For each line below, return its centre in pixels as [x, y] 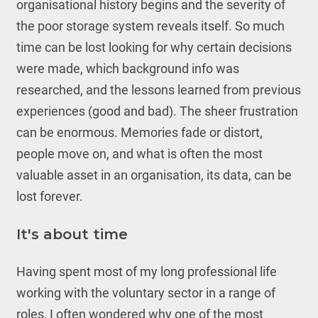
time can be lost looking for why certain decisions [154, 47]
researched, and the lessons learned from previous [158, 90]
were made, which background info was [127, 68]
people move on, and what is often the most [139, 154]
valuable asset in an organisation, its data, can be [154, 175]
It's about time [72, 234]
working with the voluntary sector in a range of [146, 293]
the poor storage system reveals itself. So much [150, 26]
